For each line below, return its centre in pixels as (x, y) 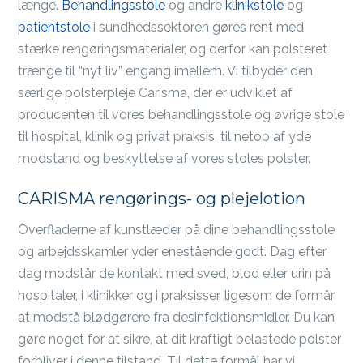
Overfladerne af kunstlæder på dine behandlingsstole (177, 230)
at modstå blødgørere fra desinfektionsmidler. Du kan (177, 317)
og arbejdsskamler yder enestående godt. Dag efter (173, 252)
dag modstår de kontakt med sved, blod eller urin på (175, 273)
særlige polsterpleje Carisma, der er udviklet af (156, 93)
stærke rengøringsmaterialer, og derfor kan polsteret (173, 49)
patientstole (54, 27)
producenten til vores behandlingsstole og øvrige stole (181, 115)
